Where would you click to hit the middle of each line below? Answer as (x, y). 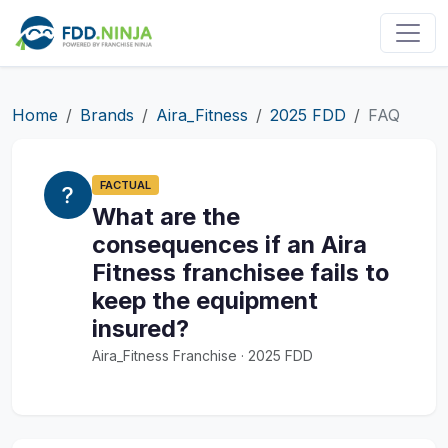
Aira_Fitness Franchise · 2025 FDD (202, 356)
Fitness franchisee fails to (240, 273)
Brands (107, 115)
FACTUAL (125, 185)
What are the (166, 217)
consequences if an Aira (229, 245)
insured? (140, 329)
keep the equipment (205, 301)
